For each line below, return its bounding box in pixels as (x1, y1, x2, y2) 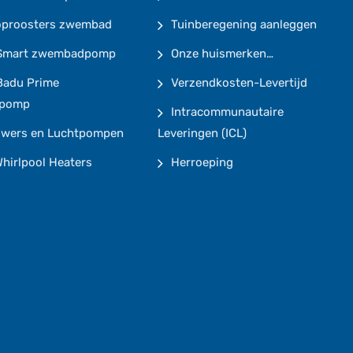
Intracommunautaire (170, 105, 284, 119)
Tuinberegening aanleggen (170, 17, 317, 32)
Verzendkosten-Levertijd (170, 76, 307, 90)
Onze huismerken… (170, 46, 273, 61)
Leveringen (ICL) (157, 126, 247, 140)
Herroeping (170, 155, 233, 169)
